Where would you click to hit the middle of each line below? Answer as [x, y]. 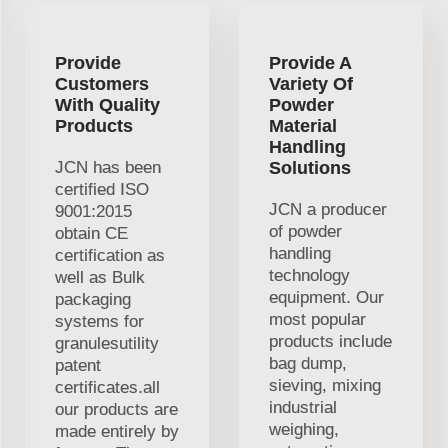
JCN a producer [328, 209]
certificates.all [107, 387]
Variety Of [311, 83]
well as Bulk [100, 277]
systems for [99, 321]
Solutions [310, 167]
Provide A [310, 62]
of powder [305, 231]
